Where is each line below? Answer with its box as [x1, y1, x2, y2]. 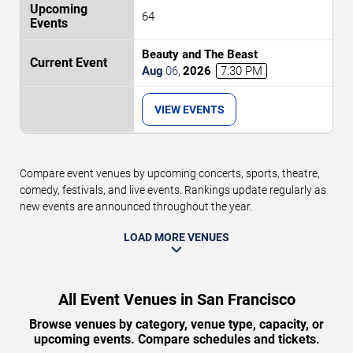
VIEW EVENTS [154, 102, 225, 116]
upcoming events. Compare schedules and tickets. [33, 331, 320, 347]
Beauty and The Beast [142, 46, 258, 61]
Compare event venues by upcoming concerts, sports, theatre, [20, 166, 320, 180]
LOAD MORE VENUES [124, 230, 229, 243]
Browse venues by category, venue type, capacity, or [29, 316, 324, 332]
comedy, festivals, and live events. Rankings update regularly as [20, 183, 326, 196]
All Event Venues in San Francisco [58, 289, 295, 309]
